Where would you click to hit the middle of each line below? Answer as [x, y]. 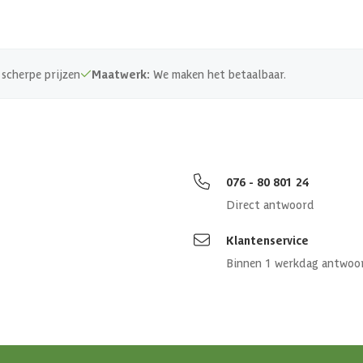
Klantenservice [267, 240]
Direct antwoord [270, 205]
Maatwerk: [121, 74]
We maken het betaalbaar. [218, 74]
